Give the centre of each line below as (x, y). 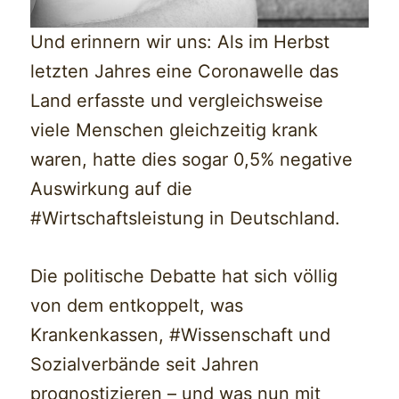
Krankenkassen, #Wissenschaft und (181, 335)
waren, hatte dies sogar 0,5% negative (192, 160)
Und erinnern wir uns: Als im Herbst (180, 42)
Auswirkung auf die (112, 189)
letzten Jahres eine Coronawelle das (185, 72)
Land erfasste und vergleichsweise (177, 101)
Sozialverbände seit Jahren (145, 365)
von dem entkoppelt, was (137, 306)
